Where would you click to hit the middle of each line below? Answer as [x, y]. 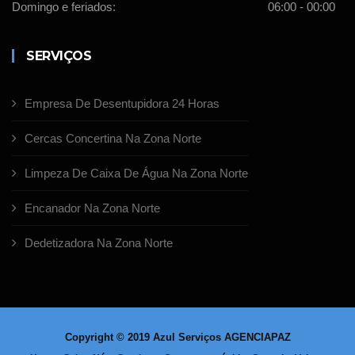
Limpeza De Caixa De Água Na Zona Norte [136, 174]
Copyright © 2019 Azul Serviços [144, 338]
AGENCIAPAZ [257, 338]
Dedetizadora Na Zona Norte [99, 243]
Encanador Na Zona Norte [92, 208]
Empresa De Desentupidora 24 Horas [122, 104]
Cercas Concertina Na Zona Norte [113, 139]
